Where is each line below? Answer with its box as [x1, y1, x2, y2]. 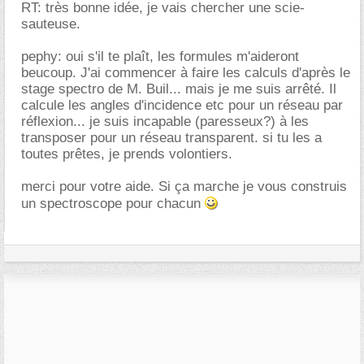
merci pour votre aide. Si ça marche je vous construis [21, 178, 347, 194]
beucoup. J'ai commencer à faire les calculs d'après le [21, 64, 350, 80]
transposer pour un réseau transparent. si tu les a [21, 129, 322, 145]
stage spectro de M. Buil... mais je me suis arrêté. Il [21, 80, 336, 97]
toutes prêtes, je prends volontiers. [21, 145, 232, 162]
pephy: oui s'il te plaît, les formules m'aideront [21, 48, 299, 64]
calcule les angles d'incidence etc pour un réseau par [21, 97, 343, 113]
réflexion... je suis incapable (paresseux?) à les [21, 113, 309, 129]
